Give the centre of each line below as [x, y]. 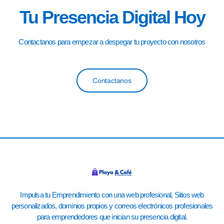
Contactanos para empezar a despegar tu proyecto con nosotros [112, 41]
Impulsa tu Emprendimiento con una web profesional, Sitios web [112, 194]
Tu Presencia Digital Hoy [112, 17]
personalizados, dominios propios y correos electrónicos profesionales [112, 205]
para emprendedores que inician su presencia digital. [112, 216]
